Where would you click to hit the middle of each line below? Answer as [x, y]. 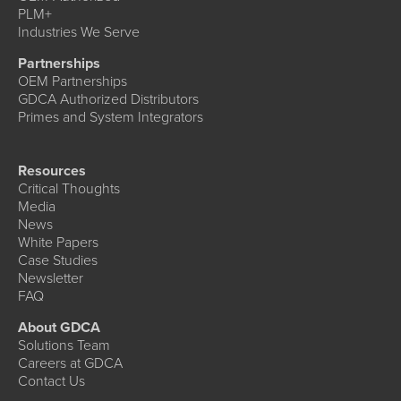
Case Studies [58, 260]
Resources [52, 171]
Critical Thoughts [69, 189]
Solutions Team [64, 346]
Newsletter [51, 278]
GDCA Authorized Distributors [108, 99]
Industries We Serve [79, 32]
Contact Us [51, 381]
